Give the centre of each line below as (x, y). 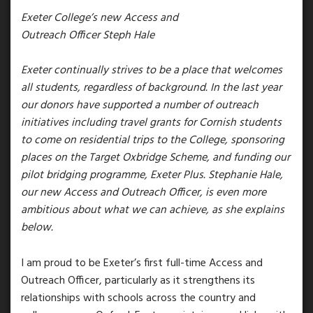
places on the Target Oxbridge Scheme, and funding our (155, 158)
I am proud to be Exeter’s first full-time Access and (142, 263)
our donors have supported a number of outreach (140, 106)
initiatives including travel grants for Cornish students (151, 123)
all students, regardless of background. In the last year (151, 88)
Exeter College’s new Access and (100, 19)
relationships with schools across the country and (138, 298)
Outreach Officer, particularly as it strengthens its (138, 281)
